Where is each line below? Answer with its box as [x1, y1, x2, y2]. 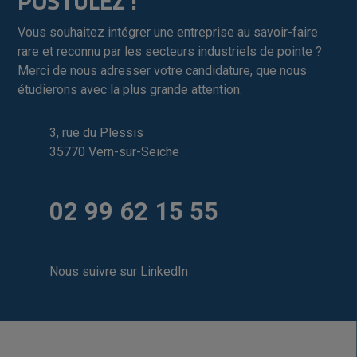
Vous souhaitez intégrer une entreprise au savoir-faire [18, 25, 319, 40]
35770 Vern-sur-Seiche [49, 144, 180, 159]
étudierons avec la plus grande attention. [18, 82, 243, 97]
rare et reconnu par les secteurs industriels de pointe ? [18, 44, 323, 59]
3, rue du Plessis [49, 125, 144, 140]
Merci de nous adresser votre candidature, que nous [18, 63, 308, 78]
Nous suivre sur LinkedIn [49, 264, 189, 279]
